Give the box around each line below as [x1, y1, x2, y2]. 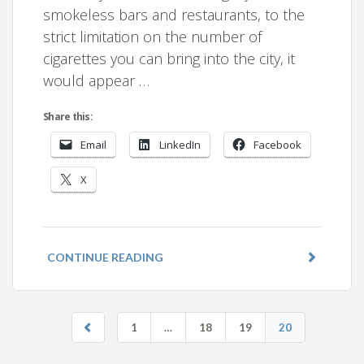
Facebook [253, 137, 302, 152]
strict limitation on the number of [43, 27, 262, 46]
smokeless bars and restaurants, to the [43, 5, 305, 24]
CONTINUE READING [47, 250, 164, 264]
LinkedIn [159, 137, 201, 152]
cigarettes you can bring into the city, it [43, 49, 296, 68]
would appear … [43, 71, 150, 90]
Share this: [43, 110, 93, 123]
